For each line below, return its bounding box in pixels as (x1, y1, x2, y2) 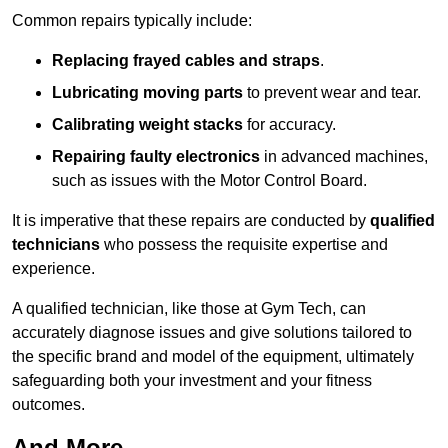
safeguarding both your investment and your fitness (12, 372, 372, 390)
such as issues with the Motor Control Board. (52, 172, 367, 190)
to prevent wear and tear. (243, 84, 421, 102)
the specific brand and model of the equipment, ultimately (12, 348, 414, 366)
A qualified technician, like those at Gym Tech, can (12, 300, 366, 318)
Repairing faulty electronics (52, 148, 260, 166)
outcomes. (12, 396, 85, 414)
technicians (12, 236, 100, 254)
